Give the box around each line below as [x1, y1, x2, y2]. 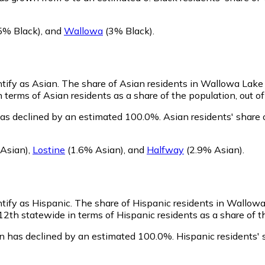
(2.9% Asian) [184, 144, 243, 156]
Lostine [33, 144, 65, 156]
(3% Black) [103, 24, 153, 37]
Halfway [147, 144, 184, 156]
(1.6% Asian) [65, 144, 124, 156]
